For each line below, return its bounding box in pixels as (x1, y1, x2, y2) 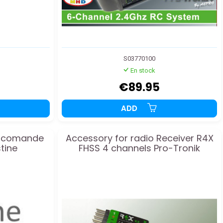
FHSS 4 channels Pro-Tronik (79, 142, 200, 155)
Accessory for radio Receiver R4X (65, 132, 214, 145)
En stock (130, 67, 155, 75)
